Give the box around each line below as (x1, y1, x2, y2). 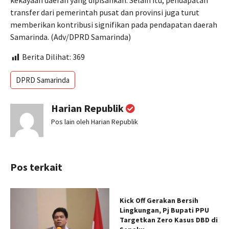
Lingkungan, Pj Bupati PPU (120, 205, 209, 215)
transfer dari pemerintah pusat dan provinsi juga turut (10, 7, 199, 18)
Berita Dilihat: (22, 52, 71, 62)
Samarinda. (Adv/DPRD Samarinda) (10, 32, 131, 42)
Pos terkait (10, 160, 62, 173)
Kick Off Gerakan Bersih (120, 195, 198, 205)
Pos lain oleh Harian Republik (51, 117, 138, 126)
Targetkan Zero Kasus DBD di (120, 215, 218, 224)
